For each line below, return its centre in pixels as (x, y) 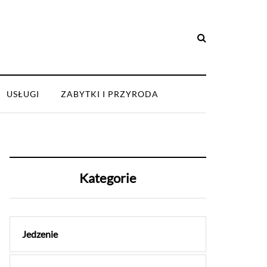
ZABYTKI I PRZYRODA (110, 94)
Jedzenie (40, 234)
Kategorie (108, 178)
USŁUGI (23, 94)
